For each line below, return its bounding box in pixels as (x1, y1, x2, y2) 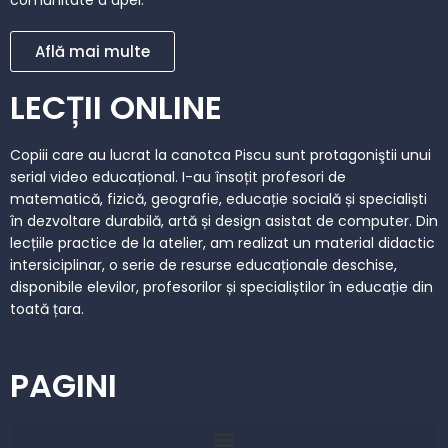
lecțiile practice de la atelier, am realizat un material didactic (10, 233, 435, 253)
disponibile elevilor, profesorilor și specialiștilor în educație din (10, 277, 433, 297)
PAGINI (10, 363, 117, 408)
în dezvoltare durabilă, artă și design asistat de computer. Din (10, 211, 438, 231)
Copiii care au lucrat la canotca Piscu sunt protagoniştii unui (10, 145, 431, 165)
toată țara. (10, 299, 84, 319)
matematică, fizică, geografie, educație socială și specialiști (10, 189, 427, 209)
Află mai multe (35, 41, 150, 62)
